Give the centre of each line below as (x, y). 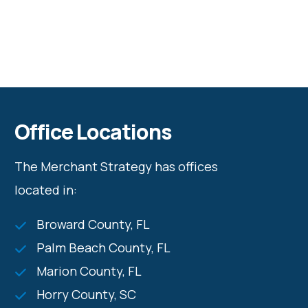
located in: (45, 190)
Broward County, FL (93, 224)
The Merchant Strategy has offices (116, 167)
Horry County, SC (86, 295)
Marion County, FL (89, 271)
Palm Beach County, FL (103, 248)
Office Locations (93, 132)
